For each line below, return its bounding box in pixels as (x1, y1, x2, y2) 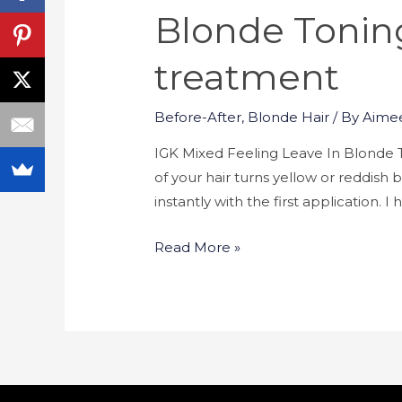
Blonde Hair (248, 109, 330, 127)
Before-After (154, 109, 242, 127)
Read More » (154, 239, 241, 257)
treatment (154, 55, 340, 100)
